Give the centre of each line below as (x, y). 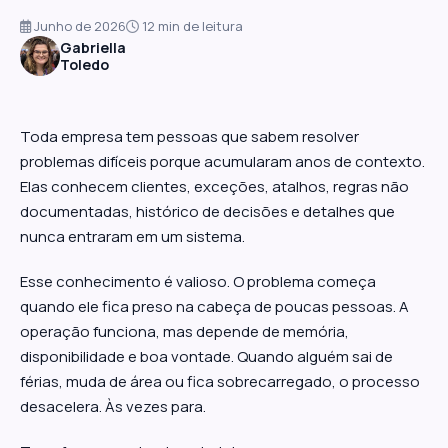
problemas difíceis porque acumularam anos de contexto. (222, 161)
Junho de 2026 (78, 26)
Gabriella (93, 47)
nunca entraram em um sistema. (132, 236)
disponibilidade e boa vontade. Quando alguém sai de (206, 356)
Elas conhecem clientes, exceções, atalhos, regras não (214, 186)
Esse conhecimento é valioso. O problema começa (198, 281)
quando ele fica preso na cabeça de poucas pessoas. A (214, 306)
